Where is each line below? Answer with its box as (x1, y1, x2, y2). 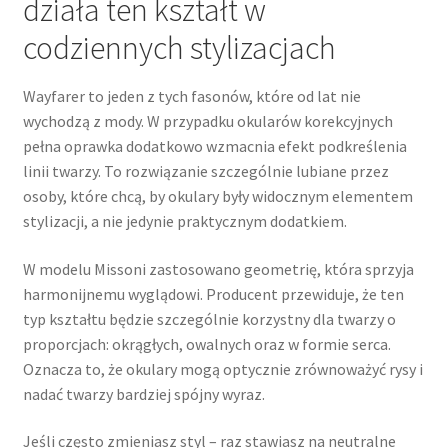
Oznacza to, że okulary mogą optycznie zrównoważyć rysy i (22, 358, 423, 379)
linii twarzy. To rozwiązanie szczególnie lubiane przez (22, 161, 389, 182)
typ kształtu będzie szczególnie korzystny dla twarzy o (22, 308, 396, 329)
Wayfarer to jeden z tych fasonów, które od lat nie (22, 86, 361, 107)
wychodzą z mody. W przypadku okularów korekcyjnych (22, 111, 393, 132)
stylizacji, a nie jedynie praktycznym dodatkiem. (22, 211, 347, 232)
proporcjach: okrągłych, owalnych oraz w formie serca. (22, 333, 391, 354)
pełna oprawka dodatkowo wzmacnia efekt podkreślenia (22, 136, 407, 157)
